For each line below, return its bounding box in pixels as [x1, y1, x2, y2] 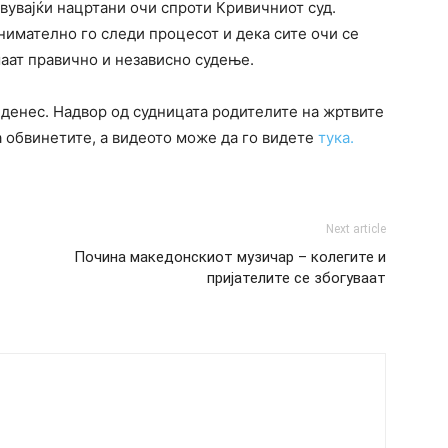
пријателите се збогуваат [207, 269, 386, 287]
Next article [326, 222, 386, 236]
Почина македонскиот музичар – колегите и [74, 248, 386, 266]
